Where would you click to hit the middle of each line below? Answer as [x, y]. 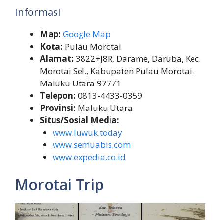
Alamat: [57, 59]
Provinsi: [58, 108]
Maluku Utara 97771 [81, 83]
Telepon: [58, 96]
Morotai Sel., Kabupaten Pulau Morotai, [117, 71]
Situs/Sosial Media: [80, 120]
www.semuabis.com [91, 145]
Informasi [38, 12]
